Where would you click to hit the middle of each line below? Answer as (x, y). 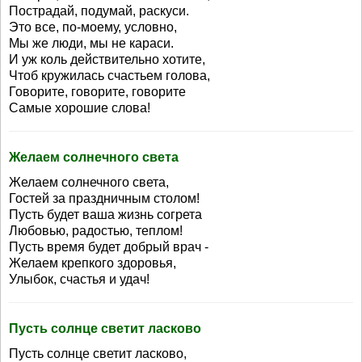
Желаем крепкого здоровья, (93, 263)
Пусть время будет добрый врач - (109, 247)
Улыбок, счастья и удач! (79, 279)
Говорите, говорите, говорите (97, 92)
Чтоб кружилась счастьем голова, (109, 76)
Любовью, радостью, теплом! (96, 231)
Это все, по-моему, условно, (93, 27)
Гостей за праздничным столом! (104, 198)
